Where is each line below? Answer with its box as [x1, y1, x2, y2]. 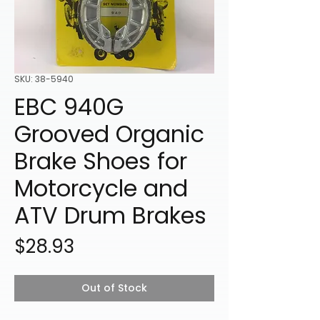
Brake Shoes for [14, 145, 187, 178]
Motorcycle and [14, 172, 188, 205]
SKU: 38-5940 [14, 73, 74, 86]
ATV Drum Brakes [14, 199, 206, 232]
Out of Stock [81, 281, 147, 296]
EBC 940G [14, 91, 124, 124]
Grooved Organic [14, 118, 204, 151]
